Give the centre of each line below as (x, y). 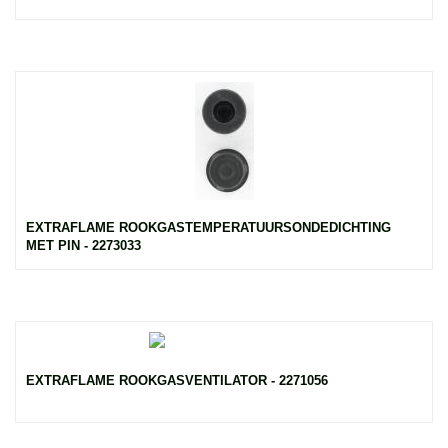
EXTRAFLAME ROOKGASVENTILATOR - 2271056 (177, 380)
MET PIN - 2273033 (83, 245)
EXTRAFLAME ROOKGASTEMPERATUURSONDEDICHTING (208, 227)
